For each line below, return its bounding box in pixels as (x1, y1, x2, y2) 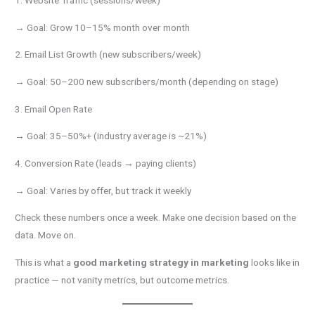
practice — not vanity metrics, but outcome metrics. (15, 274, 230, 286)
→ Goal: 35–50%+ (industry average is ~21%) (15, 130, 207, 142)
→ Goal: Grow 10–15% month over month (15, 21, 191, 33)
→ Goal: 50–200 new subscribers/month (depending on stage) (15, 76, 279, 88)
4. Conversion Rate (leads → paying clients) (15, 157, 197, 169)
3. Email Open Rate (15, 103, 93, 115)
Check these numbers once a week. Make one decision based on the (15, 212, 297, 224)
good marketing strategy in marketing (73, 257, 250, 269)
